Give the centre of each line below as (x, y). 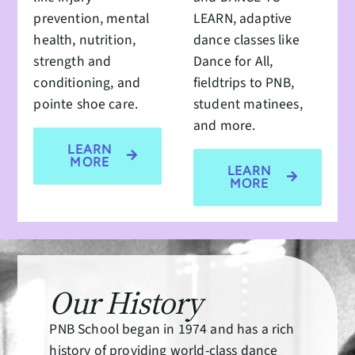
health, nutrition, (85, 40)
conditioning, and (87, 82)
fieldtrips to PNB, (244, 82)
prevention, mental (92, 18)
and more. (225, 125)
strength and (73, 61)
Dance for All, (233, 61)
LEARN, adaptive (243, 18)
